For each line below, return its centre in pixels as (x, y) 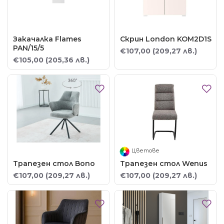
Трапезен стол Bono (54, 163)
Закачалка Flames (47, 39)
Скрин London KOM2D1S (165, 39)
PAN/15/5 (28, 48)
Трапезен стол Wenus (163, 163)
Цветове (145, 151)
